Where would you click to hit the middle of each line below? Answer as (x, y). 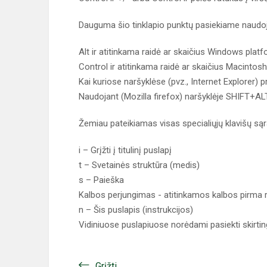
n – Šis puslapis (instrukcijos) (136, 210)
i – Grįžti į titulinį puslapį (125, 150)
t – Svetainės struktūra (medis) (139, 165)
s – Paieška (101, 180)
